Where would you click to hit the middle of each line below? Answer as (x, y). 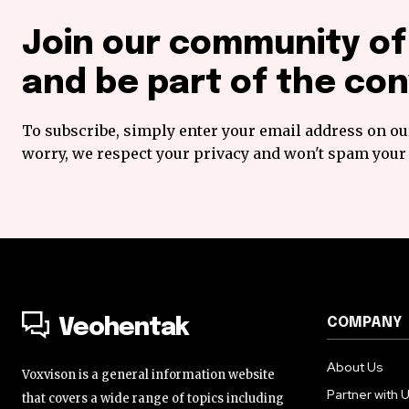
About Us (355, 367)
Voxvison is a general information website (148, 374)
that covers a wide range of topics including (153, 398)
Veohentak (124, 328)
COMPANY (364, 322)
